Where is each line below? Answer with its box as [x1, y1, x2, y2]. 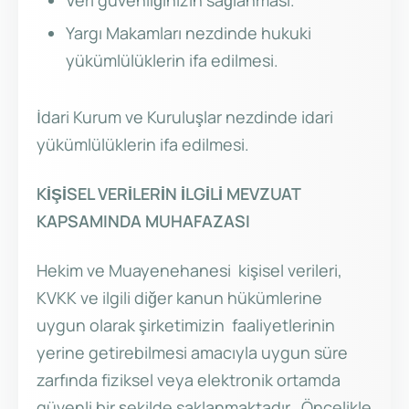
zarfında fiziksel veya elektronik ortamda [37, 369, 341, 392]
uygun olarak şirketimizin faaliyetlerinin [37, 314, 335, 337]
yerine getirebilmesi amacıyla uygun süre [37, 341, 348, 364]
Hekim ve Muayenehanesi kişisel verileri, [37, 259, 342, 282]
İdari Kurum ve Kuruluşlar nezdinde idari [37, 106, 333, 129]
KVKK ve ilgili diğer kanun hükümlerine [37, 287, 322, 309]
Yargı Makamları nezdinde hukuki [66, 22, 311, 45]
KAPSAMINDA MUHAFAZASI [37, 210, 250, 233]
